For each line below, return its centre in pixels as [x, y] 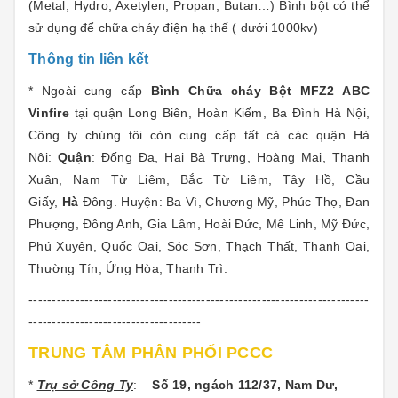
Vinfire [49, 113]
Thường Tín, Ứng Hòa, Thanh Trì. [128, 268]
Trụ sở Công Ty [85, 385]
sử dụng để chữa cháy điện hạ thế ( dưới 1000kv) [173, 28]
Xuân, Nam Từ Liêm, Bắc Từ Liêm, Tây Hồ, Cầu [199, 179]
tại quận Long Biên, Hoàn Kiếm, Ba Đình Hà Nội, [219, 113]
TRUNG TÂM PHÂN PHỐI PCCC [151, 353]
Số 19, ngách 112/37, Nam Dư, [245, 385]
